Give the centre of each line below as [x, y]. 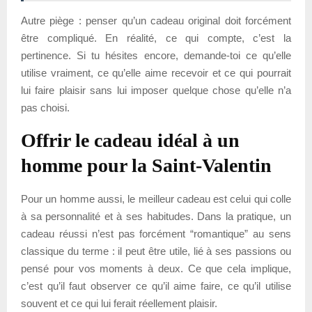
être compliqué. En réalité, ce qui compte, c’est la [156, 38]
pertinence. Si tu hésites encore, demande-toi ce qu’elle [156, 55]
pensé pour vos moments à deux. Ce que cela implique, [156, 268]
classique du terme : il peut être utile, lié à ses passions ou [156, 251]
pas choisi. [45, 107]
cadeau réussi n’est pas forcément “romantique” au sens [156, 233]
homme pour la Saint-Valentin [146, 165]
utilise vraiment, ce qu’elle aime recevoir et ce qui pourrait [156, 72]
